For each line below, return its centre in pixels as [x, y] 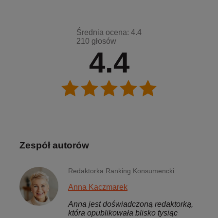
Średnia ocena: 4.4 [109, 33]
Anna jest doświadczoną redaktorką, [131, 204]
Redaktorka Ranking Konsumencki [121, 171]
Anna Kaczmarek [98, 187]
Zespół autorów [54, 145]
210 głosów [96, 41]
